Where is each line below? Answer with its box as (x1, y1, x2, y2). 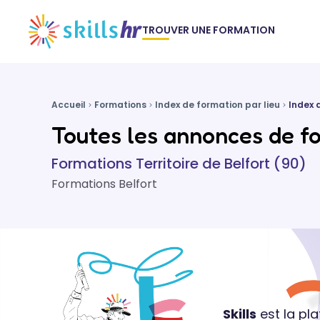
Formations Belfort (51, 176, 157, 192)
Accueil (51, 99, 86, 111)
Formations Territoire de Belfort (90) (51, 154, 306, 174)
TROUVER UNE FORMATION (142, 22, 276, 37)
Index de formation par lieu (155, 99, 280, 111)
